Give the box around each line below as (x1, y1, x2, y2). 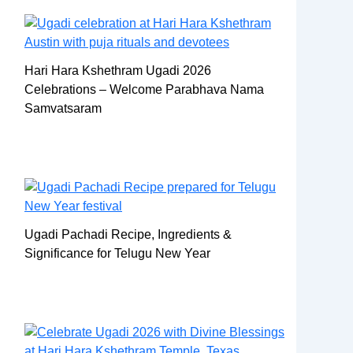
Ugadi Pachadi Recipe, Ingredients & (24, 227, 232, 241)
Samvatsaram (24, 101, 102, 115)
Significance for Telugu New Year (24, 246, 210, 260)
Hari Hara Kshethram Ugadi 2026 (24, 63, 211, 77)
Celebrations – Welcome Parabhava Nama (24, 82, 264, 96)
